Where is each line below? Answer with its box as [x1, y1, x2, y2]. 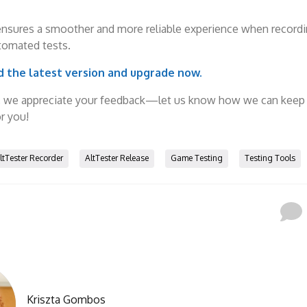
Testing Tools [244, 153, 295, 163]
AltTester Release [84, 153, 149, 163]
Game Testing [170, 153, 223, 163]
